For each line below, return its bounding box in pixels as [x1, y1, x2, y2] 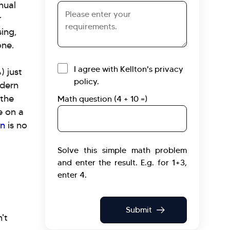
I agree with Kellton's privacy [74, 64, 184, 74]
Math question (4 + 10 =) [57, 94, 148, 104]
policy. [74, 76, 100, 87]
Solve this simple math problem [57, 145, 187, 156]
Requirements [57, 2, 110, 12]
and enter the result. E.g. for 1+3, [57, 158, 187, 168]
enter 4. [57, 170, 87, 180]
